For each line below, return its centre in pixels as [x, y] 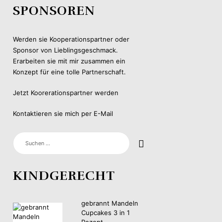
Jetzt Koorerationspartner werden [66, 92]
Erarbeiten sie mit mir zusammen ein [69, 61]
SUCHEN [25, 136]
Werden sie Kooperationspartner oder [71, 39]
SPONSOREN [54, 10]
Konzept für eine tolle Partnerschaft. [69, 72]
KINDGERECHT [64, 175]
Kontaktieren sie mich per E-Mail [63, 113]
